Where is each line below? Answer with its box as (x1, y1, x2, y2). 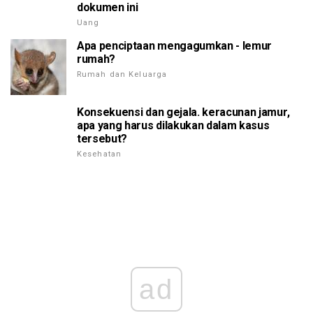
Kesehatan (77, 150, 122, 159)
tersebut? (77, 132, 128, 146)
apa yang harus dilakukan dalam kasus (77, 119, 270, 133)
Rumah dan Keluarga (77, 70, 168, 80)
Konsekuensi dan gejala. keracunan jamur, (77, 105, 290, 119)
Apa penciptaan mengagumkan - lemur (77, 39, 272, 53)
